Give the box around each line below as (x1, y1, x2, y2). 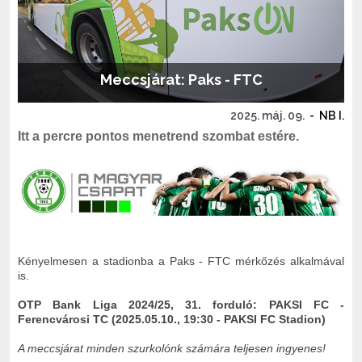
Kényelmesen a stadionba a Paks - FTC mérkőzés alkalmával (18, 254, 344, 267)
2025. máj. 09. (230, 109, 305, 122)
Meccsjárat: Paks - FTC (99, 71, 263, 88)
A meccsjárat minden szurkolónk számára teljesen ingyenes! (18, 341, 326, 355)
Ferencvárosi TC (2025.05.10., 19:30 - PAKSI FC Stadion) (18, 312, 326, 326)
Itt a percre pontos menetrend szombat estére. (18, 129, 299, 143)
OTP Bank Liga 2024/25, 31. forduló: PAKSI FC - (18, 297, 344, 311)
